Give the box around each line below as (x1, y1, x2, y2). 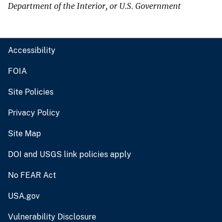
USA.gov (8, 191, 40, 201)
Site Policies (8, 87, 54, 97)
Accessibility (8, 46, 55, 55)
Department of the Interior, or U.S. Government (8, 1, 181, 11)
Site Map (8, 129, 41, 139)
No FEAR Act (8, 170, 56, 180)
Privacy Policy (8, 108, 60, 118)
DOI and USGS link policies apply (8, 150, 131, 160)
